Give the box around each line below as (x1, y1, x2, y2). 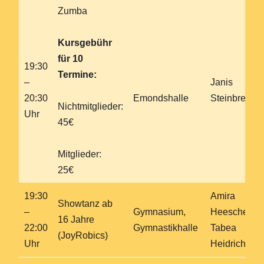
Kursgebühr (58, 37, 112, 48)
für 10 (58, 53, 83, 64)
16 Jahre (58, 214, 94, 225)
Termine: (58, 69, 97, 80)
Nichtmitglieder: (58, 101, 123, 111)
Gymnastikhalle (133, 222, 198, 233)
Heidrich (210, 238, 246, 249)
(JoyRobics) (58, 230, 108, 240)
